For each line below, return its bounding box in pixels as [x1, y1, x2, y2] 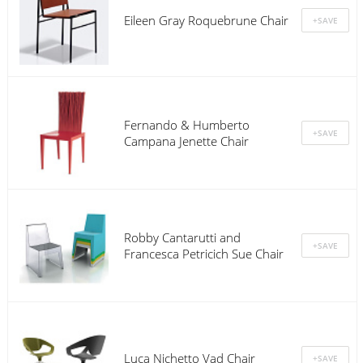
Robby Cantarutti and [123, 228, 241, 246]
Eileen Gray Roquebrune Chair [123, 11, 288, 28]
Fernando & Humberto [123, 116, 250, 133]
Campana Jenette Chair [123, 132, 249, 149]
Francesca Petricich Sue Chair [123, 245, 284, 262]
